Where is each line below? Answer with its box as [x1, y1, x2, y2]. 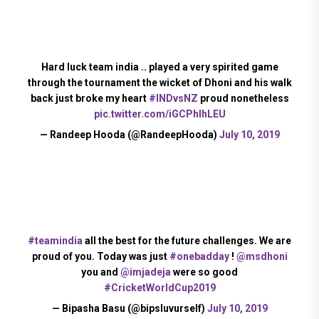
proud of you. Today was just [31, 251, 169, 263]
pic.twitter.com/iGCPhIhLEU [93, 108, 226, 120]
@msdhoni [236, 251, 288, 263]
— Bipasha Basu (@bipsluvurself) [51, 303, 207, 315]
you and [81, 266, 120, 278]
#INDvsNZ [148, 93, 198, 105]
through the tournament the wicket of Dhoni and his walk [27, 77, 292, 89]
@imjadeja [120, 266, 171, 278]
